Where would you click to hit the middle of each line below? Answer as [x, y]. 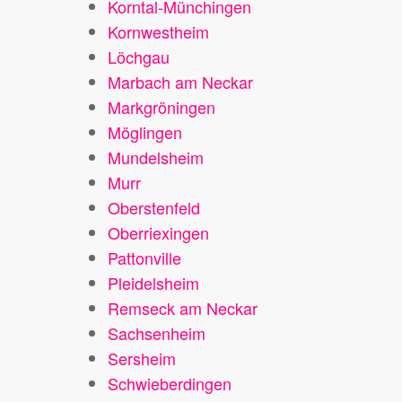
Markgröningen [162, 107]
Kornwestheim [158, 31]
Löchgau [139, 57]
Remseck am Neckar [183, 308]
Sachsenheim [157, 333]
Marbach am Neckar [180, 82]
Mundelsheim [156, 157]
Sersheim [142, 358]
